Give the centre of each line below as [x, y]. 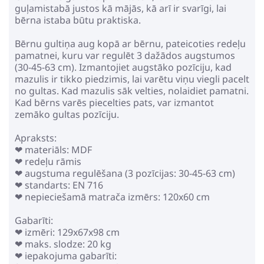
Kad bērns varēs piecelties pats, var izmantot [114, 103]
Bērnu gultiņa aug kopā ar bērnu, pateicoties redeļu [130, 44]
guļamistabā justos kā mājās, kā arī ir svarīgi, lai [121, 8]
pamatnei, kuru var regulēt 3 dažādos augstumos [125, 55]
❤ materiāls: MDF [53, 150]
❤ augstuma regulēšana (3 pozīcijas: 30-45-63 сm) [125, 173]
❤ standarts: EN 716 [59, 185]
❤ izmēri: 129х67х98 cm [67, 232]
